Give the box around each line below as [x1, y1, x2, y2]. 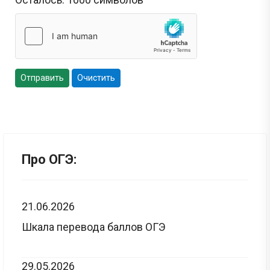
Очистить [77, 72, 115, 83]
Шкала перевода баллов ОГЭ [22, 220, 166, 233]
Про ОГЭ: [22, 151, 77, 167]
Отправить [20, 72, 64, 83]
